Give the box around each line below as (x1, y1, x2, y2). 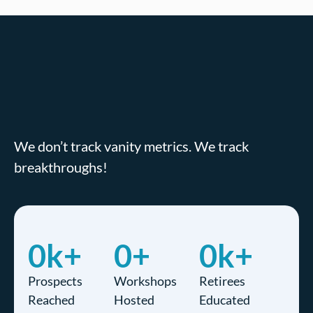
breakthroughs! (14, 159, 108, 175)
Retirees (199, 273, 246, 289)
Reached (28, 292, 75, 307)
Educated (199, 292, 251, 307)
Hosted (113, 292, 154, 307)
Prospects (28, 273, 82, 289)
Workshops (113, 273, 177, 289)
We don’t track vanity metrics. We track (14, 138, 249, 154)
